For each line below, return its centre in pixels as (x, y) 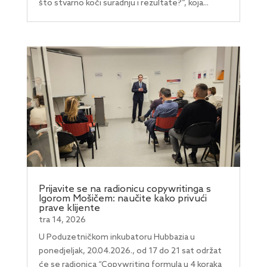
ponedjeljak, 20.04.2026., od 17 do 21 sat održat (130, 252)
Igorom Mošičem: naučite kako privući (122, 199)
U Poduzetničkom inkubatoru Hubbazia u (117, 238)
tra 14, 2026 (62, 221)
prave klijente (69, 209)
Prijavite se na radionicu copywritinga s (125, 190)
